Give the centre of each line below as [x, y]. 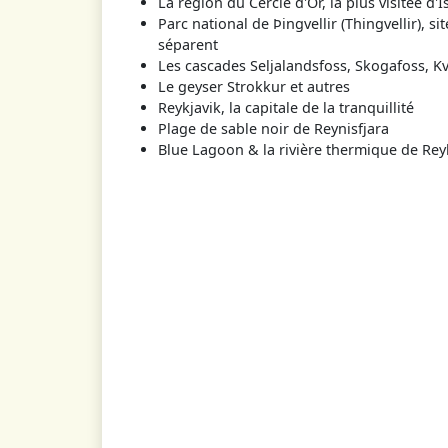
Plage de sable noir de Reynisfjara [273, 128]
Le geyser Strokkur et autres [254, 86]
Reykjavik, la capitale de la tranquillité [286, 107]
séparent [188, 44]
